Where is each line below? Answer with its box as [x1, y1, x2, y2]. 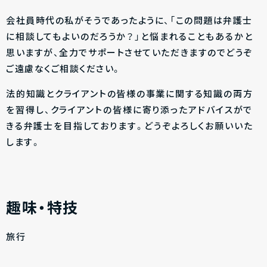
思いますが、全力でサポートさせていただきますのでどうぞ [6, 46, 253, 61]
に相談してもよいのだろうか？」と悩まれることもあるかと [6, 30, 253, 45]
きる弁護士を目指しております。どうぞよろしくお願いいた [6, 120, 253, 134]
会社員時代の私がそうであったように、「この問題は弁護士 [6, 14, 253, 29]
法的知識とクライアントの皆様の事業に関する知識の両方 [6, 88, 253, 102]
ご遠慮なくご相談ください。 [6, 63, 122, 77]
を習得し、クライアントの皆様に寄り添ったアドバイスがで [6, 104, 253, 118]
